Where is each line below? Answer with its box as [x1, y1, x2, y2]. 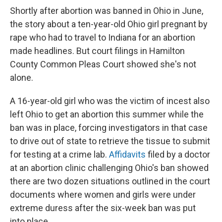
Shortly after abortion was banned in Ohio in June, [10, 5, 203, 16]
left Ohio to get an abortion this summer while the [10, 109, 204, 120]
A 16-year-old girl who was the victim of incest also [10, 96, 210, 107]
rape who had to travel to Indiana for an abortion [10, 32, 195, 43]
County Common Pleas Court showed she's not [10, 59, 196, 70]
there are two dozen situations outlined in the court [10, 176, 210, 187]
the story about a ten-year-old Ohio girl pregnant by [10, 19, 208, 30]
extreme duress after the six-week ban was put [10, 203, 196, 214]
